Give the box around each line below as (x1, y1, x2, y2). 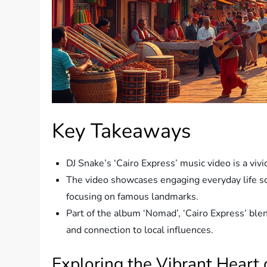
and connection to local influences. (66, 223, 214, 237)
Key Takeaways (52, 117, 191, 145)
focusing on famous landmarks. (66, 190, 199, 204)
